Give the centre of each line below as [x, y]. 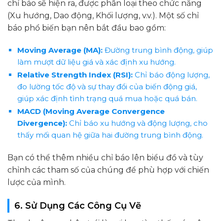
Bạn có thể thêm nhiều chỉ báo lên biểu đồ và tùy [105, 158]
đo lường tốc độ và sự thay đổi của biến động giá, [107, 87]
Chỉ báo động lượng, [171, 75]
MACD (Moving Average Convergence [91, 111]
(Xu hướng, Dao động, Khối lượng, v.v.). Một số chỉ [103, 16]
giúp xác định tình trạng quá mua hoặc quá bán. [107, 99]
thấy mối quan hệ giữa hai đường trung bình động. [110, 135]
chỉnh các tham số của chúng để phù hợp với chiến [108, 170]
